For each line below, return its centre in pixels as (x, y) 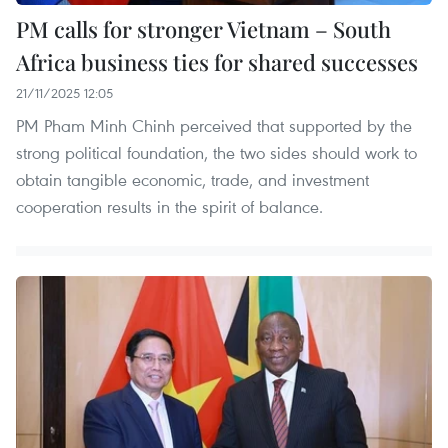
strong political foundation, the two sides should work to (216, 152)
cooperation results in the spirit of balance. (169, 206)
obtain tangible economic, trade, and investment (192, 179)
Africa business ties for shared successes (217, 61)
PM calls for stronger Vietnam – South (203, 28)
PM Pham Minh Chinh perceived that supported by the (214, 125)
